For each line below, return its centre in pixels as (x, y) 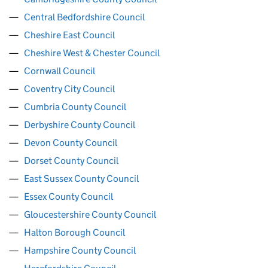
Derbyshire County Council (80, 125)
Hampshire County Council (80, 250)
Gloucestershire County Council (90, 214)
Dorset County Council (71, 161)
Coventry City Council (69, 89)
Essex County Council (68, 197)
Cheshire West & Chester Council (92, 53)
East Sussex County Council (81, 179)
